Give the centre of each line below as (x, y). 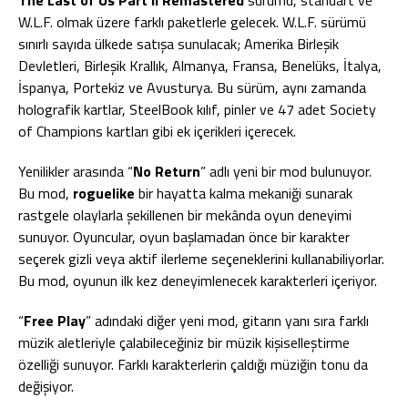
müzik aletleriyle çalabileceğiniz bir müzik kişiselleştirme (184, 342)
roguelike (102, 193)
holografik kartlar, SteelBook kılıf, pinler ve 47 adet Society (197, 109)
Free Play (55, 321)
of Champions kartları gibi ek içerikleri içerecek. (157, 131)
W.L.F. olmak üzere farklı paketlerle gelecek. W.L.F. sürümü (192, 22)
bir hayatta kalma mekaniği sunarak (244, 193)
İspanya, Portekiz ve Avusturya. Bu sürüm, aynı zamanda (192, 87)
